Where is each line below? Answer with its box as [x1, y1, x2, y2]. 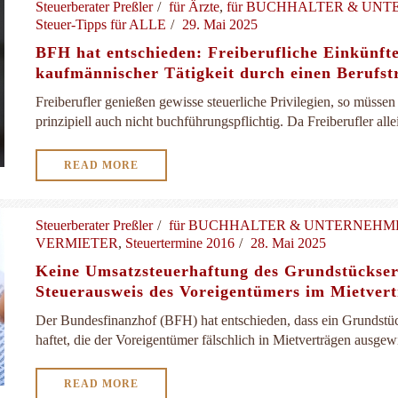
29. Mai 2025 [182, 17, 258, 32]
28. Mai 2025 [251, 235, 326, 251]
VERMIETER [36, 235, 118, 251]
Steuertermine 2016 [125, 235, 235, 251]
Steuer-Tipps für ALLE [36, 17, 166, 32]
